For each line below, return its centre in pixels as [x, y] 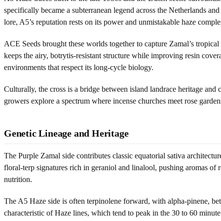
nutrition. [18, 179]
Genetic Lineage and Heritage [66, 133]
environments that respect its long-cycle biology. [79, 67]
